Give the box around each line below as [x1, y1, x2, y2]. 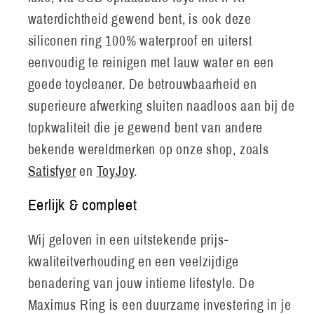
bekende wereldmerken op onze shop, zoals [27, 142, 269, 157]
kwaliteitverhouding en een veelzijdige [27, 254, 240, 269]
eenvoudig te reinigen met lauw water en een [27, 55, 275, 70]
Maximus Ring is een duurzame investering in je [27, 297, 292, 313]
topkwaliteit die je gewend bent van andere [27, 120, 264, 135]
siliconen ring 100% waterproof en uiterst [27, 33, 252, 48]
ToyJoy [96, 163, 135, 179]
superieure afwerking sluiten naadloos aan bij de [27, 98, 295, 114]
